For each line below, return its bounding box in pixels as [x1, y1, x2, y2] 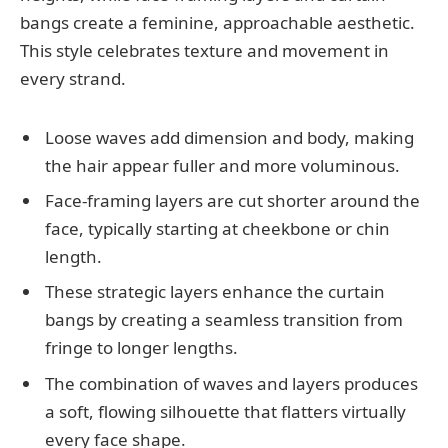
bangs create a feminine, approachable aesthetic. [20, 10, 415, 34]
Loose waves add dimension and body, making [45, 125, 414, 149]
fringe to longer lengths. [45, 336, 238, 360]
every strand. [20, 66, 126, 90]
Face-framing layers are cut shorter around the [45, 189, 420, 212]
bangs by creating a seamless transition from [45, 308, 403, 332]
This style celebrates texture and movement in [20, 38, 389, 62]
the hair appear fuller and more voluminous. [45, 153, 400, 177]
